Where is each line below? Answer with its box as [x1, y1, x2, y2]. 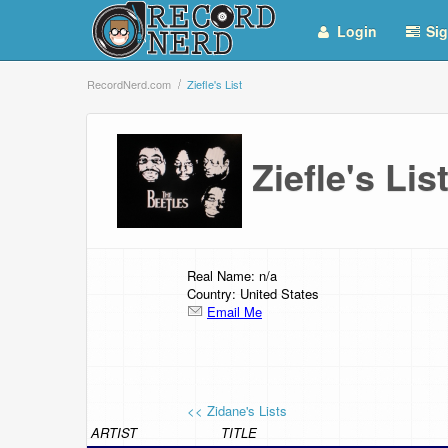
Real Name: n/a [187, 265, 277, 285]
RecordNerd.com [87, 76, 171, 92]
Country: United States [187, 283, 319, 303]
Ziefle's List [187, 76, 242, 92]
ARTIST [91, 422, 137, 442]
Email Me [207, 301, 262, 321]
